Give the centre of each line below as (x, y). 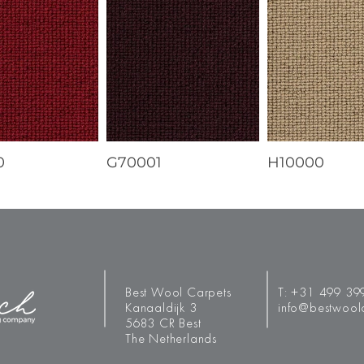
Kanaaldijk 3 (161, 309)
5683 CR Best (163, 324)
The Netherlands (171, 340)
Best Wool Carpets (178, 293)
